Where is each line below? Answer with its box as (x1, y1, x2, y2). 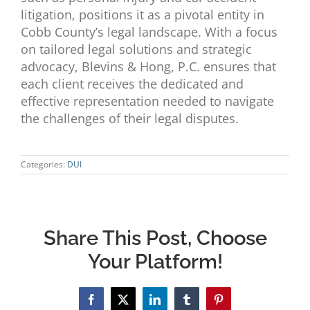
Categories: (21, 158, 67, 171)
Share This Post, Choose (43, 226, 267, 250)
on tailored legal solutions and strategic (20, 41, 252, 58)
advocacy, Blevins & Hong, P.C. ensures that (20, 58, 276, 75)
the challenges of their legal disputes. (20, 110, 239, 127)
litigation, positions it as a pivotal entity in (20, 6, 264, 24)
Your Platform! (87, 250, 223, 274)
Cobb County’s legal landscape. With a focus (20, 24, 277, 41)
